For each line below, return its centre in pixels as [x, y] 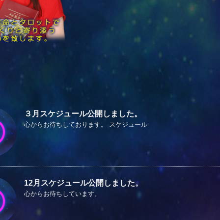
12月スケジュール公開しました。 [83, 183]
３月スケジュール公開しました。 [83, 113]
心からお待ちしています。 [62, 193]
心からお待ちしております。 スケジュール [86, 124]
